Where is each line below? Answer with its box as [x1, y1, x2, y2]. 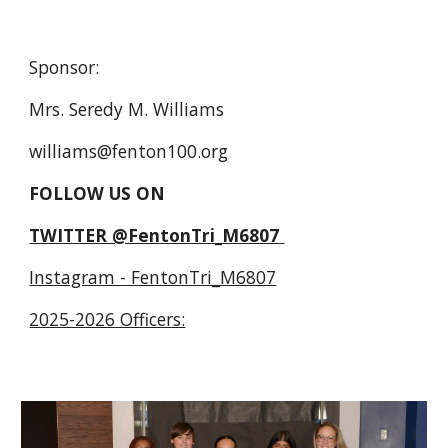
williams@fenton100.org [29, 139, 229, 163]
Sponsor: [29, 55, 100, 79]
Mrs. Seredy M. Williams [29, 97, 225, 121]
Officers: [115, 307, 186, 331]
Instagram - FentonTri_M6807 [29, 265, 277, 289]
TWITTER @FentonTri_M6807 [29, 223, 285, 247]
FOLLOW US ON [29, 181, 166, 205]
